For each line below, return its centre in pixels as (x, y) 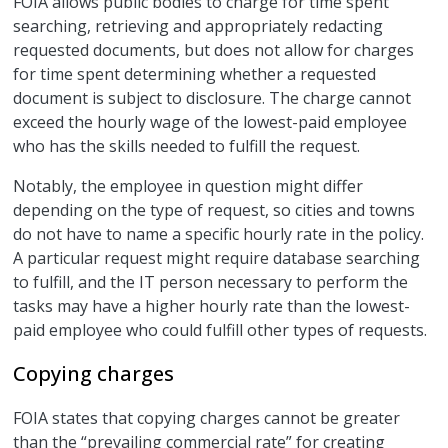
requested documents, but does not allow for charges (214, 50)
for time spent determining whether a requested (195, 74)
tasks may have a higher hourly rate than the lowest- (212, 306)
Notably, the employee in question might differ (188, 186)
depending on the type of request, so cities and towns (214, 210)
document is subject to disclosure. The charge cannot (212, 98)
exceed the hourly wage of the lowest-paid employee (210, 122)
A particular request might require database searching (217, 258)
